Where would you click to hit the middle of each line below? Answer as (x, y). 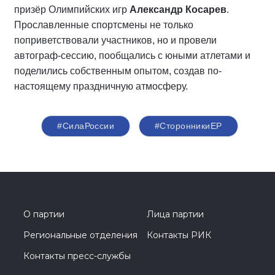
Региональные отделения (80, 235)
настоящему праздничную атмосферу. (101, 86)
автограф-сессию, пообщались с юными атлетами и (132, 55)
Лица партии (175, 214)
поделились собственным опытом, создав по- (118, 71)
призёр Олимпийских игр (72, 9)
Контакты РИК (179, 235)
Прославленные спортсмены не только (104, 25)
